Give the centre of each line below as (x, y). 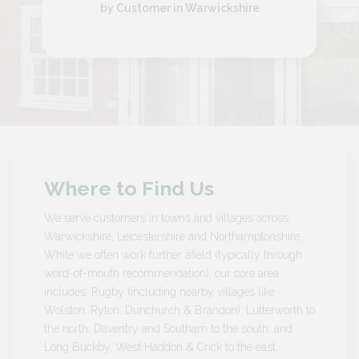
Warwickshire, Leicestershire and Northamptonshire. (173, 237)
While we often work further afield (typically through (173, 255)
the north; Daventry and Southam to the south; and (168, 329)
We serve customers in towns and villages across (166, 218)
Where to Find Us (129, 189)
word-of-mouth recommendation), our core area (161, 274)
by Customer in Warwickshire (179, 8)
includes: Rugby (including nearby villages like (159, 292)
